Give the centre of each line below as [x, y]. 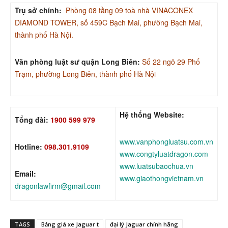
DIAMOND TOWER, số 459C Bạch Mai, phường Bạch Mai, [109, 23]
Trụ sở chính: [38, 10]
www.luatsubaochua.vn [156, 166]
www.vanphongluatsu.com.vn [166, 142]
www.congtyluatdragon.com [164, 154]
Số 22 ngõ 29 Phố [171, 62]
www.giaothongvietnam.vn [162, 178]
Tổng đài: [32, 120]
